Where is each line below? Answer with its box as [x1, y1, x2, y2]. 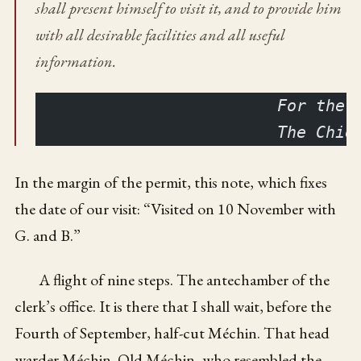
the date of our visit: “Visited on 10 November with [15, 198, 337, 220]
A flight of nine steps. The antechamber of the [39, 269, 330, 291]
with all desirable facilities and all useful [35, 23, 285, 45]
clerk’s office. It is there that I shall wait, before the [15, 296, 332, 317]
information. [35, 50, 116, 72]
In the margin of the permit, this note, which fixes [15, 172, 328, 193]
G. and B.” [15, 225, 81, 247]
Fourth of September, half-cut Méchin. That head [15, 322, 330, 344]
